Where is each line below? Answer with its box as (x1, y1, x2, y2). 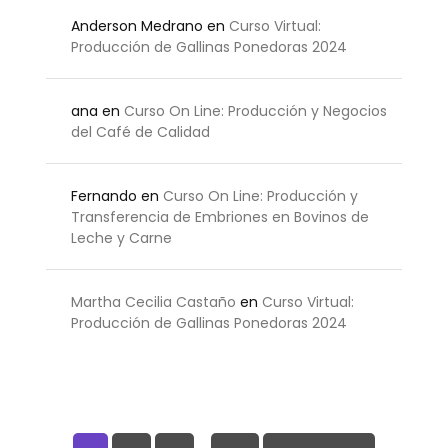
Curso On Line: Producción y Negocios (124, 100, 387, 121)
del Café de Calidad (71, 121, 210, 142)
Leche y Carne (71, 227, 172, 248)
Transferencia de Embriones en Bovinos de (71, 206, 369, 227)
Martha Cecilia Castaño (71, 291, 236, 312)
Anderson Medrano (71, 15, 203, 36)
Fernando (71, 185, 137, 206)
